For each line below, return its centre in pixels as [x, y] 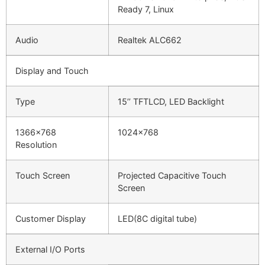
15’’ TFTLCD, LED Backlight [171, 102]
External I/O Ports [50, 250]
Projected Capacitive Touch [172, 176]
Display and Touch [52, 71]
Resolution [36, 145]
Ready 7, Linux [146, 9]
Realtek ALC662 [150, 40]
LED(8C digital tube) [157, 219]
